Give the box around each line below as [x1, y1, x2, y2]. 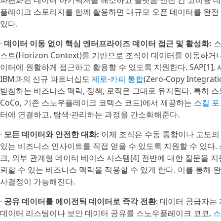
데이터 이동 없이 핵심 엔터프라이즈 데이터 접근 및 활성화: [4, 38, 212, 49]
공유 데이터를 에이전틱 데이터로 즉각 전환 [4, 196, 156, 207]
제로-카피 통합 [92, 74, 144, 84]
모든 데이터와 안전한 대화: [4, 129, 99, 140]
